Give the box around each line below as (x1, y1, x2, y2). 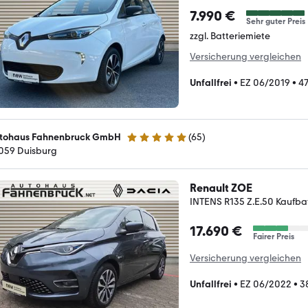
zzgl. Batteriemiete (190, 30, 270, 42)
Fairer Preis (253, 232, 294, 241)
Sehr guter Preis (246, 16, 305, 26)
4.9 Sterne (126, 137, 169, 149)
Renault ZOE (190, 181, 252, 195)
